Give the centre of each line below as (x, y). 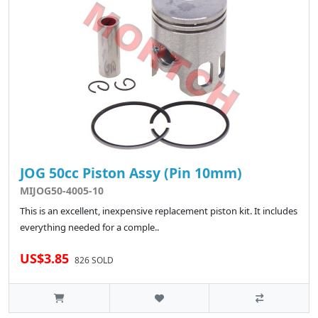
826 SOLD (94, 261)
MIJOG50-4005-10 (62, 191)
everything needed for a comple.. (89, 227)
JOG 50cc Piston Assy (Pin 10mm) (131, 173)
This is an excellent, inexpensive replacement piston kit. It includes (159, 211)
